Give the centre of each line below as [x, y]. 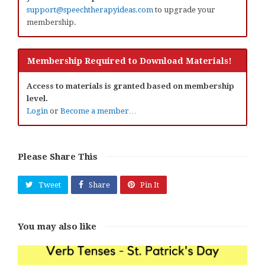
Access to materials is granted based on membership [130, 86]
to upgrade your [184, 9]
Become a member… [98, 111]
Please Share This [58, 156]
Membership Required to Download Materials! [130, 61]
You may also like [57, 227]
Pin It [149, 185]
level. [37, 98]
